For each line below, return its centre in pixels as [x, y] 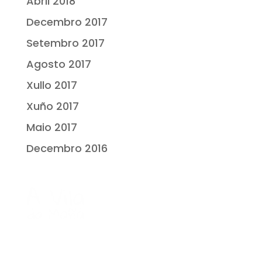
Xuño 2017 [52, 106]
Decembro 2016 [67, 149]
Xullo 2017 [51, 85]
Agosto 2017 [58, 64]
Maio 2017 [51, 127]
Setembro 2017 [65, 43]
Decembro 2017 [67, 22]
